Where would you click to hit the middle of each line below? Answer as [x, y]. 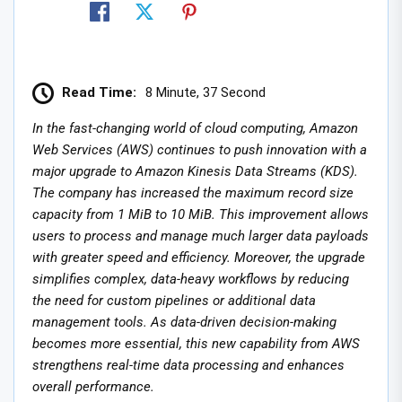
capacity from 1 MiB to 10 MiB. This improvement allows [201, 214]
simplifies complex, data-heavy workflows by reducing [191, 279]
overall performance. [93, 386]
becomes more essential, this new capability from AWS [196, 343]
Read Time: [99, 92]
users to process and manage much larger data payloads [201, 236]
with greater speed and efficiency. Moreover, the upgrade [199, 257]
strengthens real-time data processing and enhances [188, 365]
